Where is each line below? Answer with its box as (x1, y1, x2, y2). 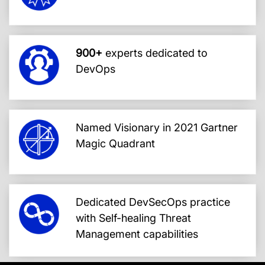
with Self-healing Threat (76, 211, 191, 224)
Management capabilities (76, 227, 198, 240)
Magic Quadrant (76, 137, 155, 150)
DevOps (76, 62, 115, 75)
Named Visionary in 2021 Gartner (76, 121, 238, 134)
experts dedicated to (102, 46, 208, 59)
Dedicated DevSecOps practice (76, 195, 230, 208)
